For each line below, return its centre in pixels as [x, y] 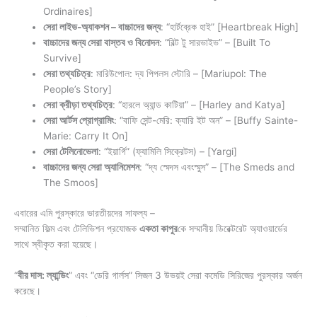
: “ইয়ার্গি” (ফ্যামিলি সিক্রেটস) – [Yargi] [168, 152]
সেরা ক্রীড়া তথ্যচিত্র [78, 105]
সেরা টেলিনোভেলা [71, 152]
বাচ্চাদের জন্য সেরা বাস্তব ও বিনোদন [102, 43]
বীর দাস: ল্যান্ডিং [43, 275]
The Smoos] [71, 183]
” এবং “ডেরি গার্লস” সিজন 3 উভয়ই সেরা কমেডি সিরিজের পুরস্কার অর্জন [185, 275]
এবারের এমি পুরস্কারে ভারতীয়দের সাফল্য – [85, 213]
